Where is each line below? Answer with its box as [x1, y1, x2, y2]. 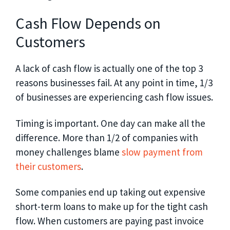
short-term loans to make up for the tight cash [15, 200, 208, 213]
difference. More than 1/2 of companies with [15, 131, 198, 144]
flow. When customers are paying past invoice [15, 215, 204, 227]
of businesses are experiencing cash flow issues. [15, 90, 213, 103]
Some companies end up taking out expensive [15, 186, 205, 199]
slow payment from [122, 145, 203, 158]
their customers [15, 160, 81, 172]
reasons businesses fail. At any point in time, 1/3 [15, 76, 213, 89]
